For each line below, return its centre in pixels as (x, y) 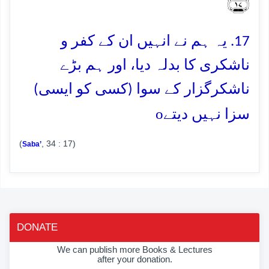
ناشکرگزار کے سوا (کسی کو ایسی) (142, 89)
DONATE (37, 227)
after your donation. (134, 259)
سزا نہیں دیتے (207, 115)
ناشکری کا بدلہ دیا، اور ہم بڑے (155, 65)
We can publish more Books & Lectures (134, 249)
